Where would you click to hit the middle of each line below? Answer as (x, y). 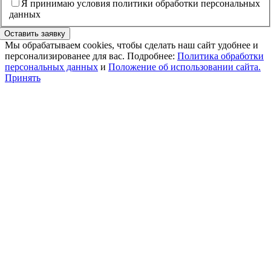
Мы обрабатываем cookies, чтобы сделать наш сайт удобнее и (132, 45)
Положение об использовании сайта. (184, 67)
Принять (23, 77)
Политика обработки (220, 56)
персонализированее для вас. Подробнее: (91, 56)
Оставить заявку (35, 33)
